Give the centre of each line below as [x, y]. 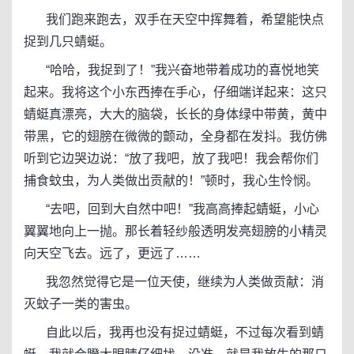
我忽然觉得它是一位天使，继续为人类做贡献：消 [174, 282]
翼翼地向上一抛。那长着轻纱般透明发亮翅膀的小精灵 [175, 231]
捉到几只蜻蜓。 [68, 41]
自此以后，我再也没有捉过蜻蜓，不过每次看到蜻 [174, 332]
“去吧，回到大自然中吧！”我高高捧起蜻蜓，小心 [171, 209]
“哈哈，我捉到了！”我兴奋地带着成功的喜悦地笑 [171, 70]
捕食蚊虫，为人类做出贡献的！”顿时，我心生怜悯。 [171, 181]
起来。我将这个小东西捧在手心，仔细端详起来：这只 [175, 92]
